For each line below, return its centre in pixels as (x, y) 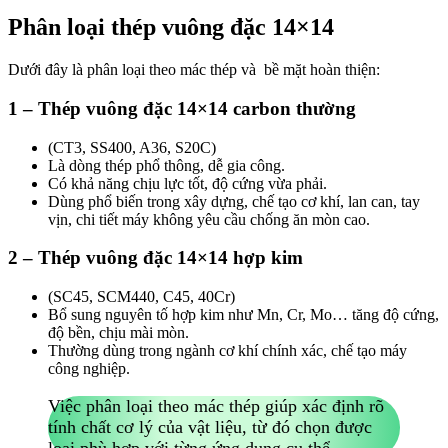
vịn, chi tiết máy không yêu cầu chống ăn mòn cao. (209, 219)
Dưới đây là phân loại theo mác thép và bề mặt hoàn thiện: (194, 70)
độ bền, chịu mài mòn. (118, 333)
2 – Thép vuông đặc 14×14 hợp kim (155, 258)
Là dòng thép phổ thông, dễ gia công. (166, 165)
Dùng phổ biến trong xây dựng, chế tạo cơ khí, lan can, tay (234, 201)
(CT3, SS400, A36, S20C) (132, 147)
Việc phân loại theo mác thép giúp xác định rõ (216, 405)
